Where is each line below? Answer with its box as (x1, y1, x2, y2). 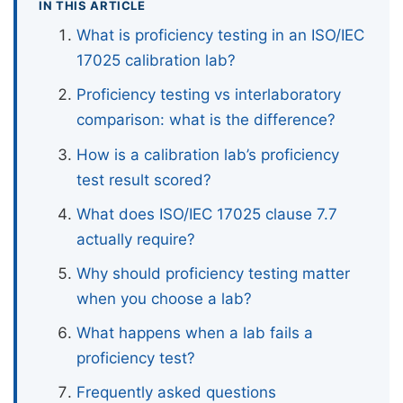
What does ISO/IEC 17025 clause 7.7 (76, 204, 338, 223)
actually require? (76, 229, 196, 248)
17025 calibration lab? (76, 51, 237, 70)
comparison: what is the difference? (76, 111, 336, 130)
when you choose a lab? (76, 290, 253, 309)
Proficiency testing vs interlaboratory (76, 85, 342, 104)
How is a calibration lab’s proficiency (76, 145, 340, 164)
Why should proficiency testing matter (76, 264, 351, 283)
